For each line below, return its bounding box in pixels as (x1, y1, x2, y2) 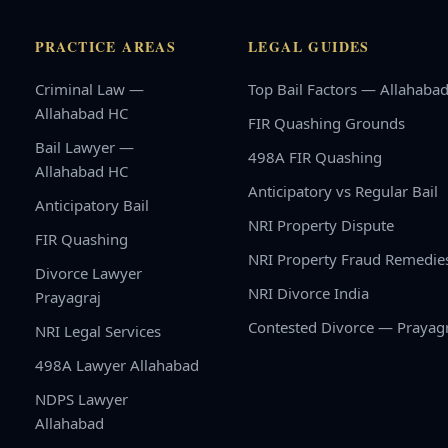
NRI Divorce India (247, 283, 369, 303)
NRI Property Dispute (247, 215, 394, 235)
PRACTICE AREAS (34, 36, 177, 57)
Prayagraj (34, 287, 101, 307)
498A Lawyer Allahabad (34, 355, 199, 375)
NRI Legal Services (34, 321, 161, 341)
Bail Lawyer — (34, 137, 134, 157)
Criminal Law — (34, 79, 144, 99)
